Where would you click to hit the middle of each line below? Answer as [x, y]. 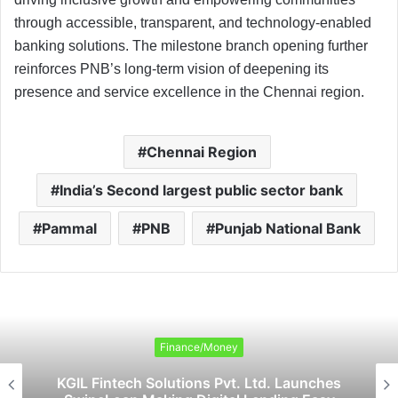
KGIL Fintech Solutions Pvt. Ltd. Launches [199, 383]
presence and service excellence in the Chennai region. [189, 92]
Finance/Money [199, 347]
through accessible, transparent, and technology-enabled [193, 22]
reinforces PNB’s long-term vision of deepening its [171, 68]
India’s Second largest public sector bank [201, 190]
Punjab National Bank [288, 228]
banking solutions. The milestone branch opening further [191, 45]
